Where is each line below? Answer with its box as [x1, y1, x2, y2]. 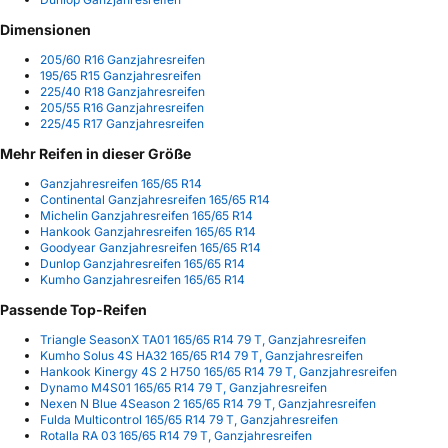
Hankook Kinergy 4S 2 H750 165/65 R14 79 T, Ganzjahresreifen [40, 364, 397, 380]
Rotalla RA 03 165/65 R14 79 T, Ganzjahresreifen [40, 428, 312, 444]
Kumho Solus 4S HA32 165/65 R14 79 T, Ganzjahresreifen [40, 348, 363, 364]
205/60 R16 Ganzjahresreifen [40, 52, 205, 68]
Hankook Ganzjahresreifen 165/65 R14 [40, 224, 256, 240]
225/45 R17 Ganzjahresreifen [40, 116, 204, 132]
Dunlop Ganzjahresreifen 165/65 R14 [40, 256, 245, 272]
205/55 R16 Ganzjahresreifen [40, 100, 204, 116]
